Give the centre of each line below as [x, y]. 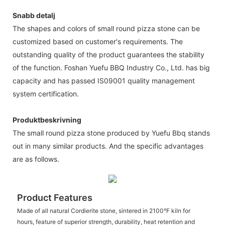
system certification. [46, 93]
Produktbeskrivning [47, 120]
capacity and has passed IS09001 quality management [104, 80]
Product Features [54, 198]
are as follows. [36, 159]
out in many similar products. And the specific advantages [108, 146]
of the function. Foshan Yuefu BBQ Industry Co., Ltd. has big [111, 67]
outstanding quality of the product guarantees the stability [108, 54]
